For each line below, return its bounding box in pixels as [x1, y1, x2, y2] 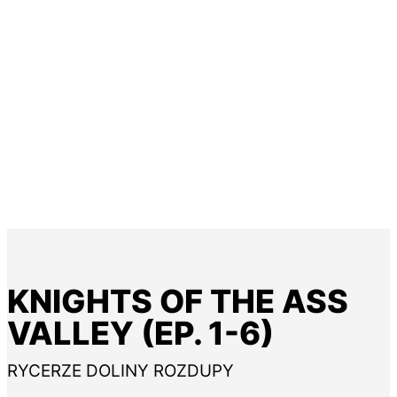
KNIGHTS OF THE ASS [7, 282, 348, 321]
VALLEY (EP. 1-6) [7, 314, 274, 353]
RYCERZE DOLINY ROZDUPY [7, 361, 234, 381]
